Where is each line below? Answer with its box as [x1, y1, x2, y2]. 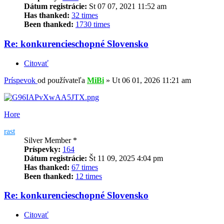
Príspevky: [24, 144, 60, 153]
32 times [71, 11, 98, 20]
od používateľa [37, 75, 87, 84]
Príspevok [4, 75, 35, 84]
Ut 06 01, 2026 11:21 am [112, 75, 191, 84]
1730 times [75, 20, 110, 29]
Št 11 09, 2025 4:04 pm [87, 153, 163, 162]
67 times [71, 162, 98, 171]
